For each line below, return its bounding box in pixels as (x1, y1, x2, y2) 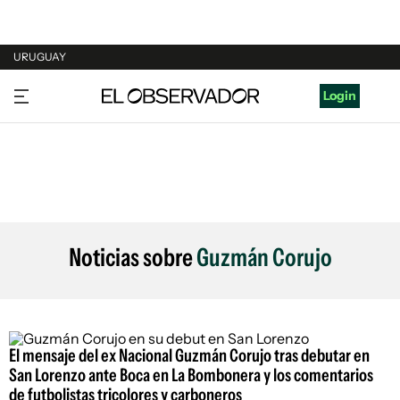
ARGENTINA (13, 116, 87, 132)
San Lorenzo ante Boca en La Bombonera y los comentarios (9, 364, 373, 386)
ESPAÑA (13, 150, 62, 166)
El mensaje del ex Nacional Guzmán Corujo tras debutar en (9, 345, 370, 366)
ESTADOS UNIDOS (13, 184, 123, 200)
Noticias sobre (68, 242, 196, 272)
